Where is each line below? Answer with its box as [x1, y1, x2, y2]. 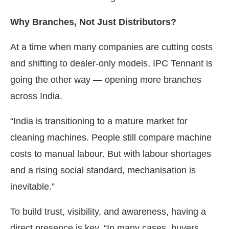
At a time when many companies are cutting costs [10, 41, 213, 52]
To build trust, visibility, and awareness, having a [10, 206, 206, 217]
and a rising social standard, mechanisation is [10, 165, 196, 175]
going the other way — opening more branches [10, 74, 201, 85]
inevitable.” [10, 181, 55, 192]
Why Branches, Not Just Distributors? [10, 16, 176, 27]
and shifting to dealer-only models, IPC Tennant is [10, 58, 213, 68]
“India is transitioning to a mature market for [10, 116, 188, 126]
